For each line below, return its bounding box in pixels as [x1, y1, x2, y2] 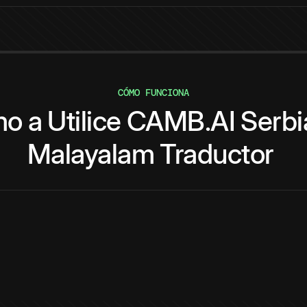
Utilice [47, 104, 121, 138]
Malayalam [27, 137, 155, 171]
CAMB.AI [126, 104, 236, 138]
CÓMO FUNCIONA [118, 86, 189, 99]
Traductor [160, 137, 274, 171]
